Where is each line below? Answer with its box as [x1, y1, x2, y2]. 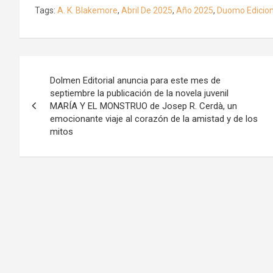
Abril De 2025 [121, 5, 172, 15]
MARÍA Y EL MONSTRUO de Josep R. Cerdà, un [50, 100, 237, 112]
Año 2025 [176, 5, 213, 15]
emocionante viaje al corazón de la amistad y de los [50, 113, 258, 124]
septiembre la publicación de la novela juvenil [50, 87, 229, 99]
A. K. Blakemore [57, 5, 118, 15]
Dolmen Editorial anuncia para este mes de [50, 74, 221, 86]
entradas [19, 105, 95, 129]
